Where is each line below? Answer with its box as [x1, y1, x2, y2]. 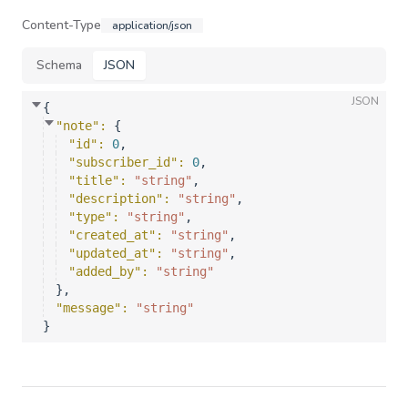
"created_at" [68, 228, 156, 242]
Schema [36, 56, 82, 74]
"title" [68, 173, 119, 188]
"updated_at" [68, 246, 156, 260]
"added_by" [68, 264, 141, 279]
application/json [112, 18, 192, 33]
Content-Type [22, 16, 101, 34]
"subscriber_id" [68, 155, 178, 169]
